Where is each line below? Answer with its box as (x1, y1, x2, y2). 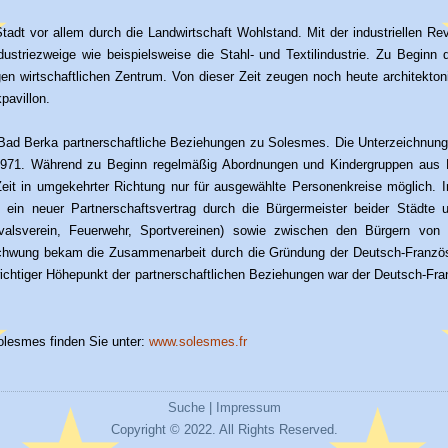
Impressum (215, 400, 281, 415)
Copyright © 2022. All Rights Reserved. (110, 422, 338, 437)
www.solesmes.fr (149, 334, 247, 349)
